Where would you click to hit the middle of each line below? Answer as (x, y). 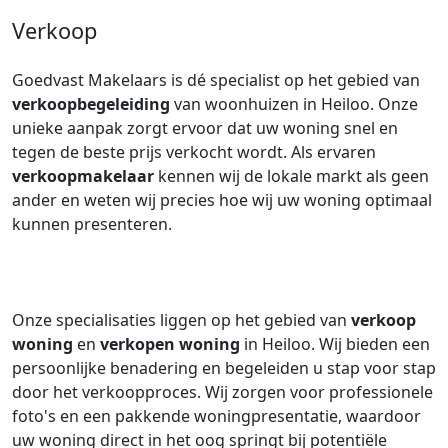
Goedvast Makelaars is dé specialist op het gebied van (216, 80)
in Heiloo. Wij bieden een (335, 344)
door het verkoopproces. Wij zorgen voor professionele (222, 392)
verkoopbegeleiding (91, 104)
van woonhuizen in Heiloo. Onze (294, 104)
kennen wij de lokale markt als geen (291, 176)
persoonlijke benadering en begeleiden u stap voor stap (224, 368)
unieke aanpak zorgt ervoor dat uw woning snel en (205, 128)
